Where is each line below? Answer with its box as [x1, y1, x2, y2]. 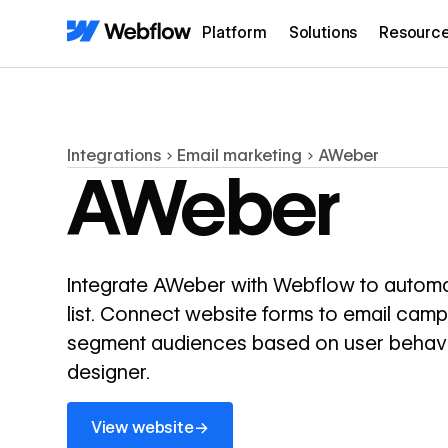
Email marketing [177, 146, 303, 166]
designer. [67, 359, 151, 384]
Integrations [67, 146, 162, 166]
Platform [202, 23, 267, 43]
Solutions [288, 23, 358, 43]
